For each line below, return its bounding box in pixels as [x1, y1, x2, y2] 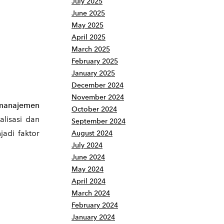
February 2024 [71, 201, 118, 209]
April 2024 [71, 177, 105, 185]
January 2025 [71, 69, 115, 77]
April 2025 [71, 33, 105, 41]
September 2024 [71, 117, 125, 125]
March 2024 [71, 189, 110, 197]
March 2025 [71, 45, 110, 53]
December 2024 [71, 81, 123, 89]
